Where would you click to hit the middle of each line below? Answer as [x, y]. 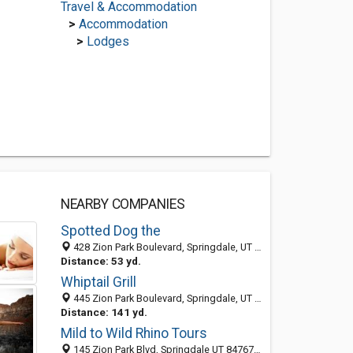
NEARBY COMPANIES [123, 204]
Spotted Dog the [110, 231]
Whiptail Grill [98, 282]
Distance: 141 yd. [104, 312]
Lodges [108, 41]
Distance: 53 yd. [100, 261]
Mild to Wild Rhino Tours [134, 333]
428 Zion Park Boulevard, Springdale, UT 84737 [162, 247]
